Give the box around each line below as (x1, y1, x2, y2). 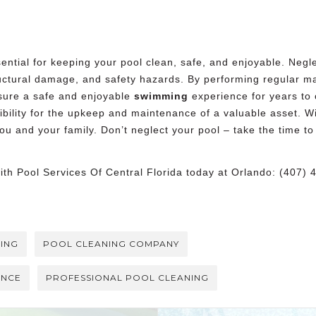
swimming (134, 90, 188, 102)
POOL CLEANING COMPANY (43, 238, 179, 249)
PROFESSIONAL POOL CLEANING (46, 272, 209, 283)
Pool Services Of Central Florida (17, 166, 183, 178)
